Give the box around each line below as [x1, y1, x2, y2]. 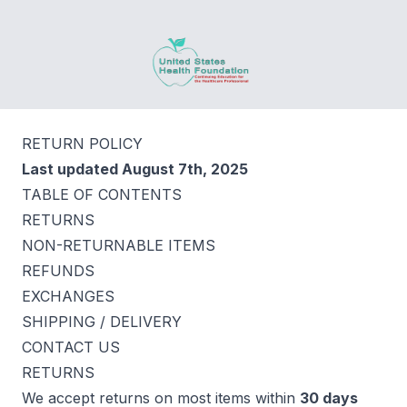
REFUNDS [22, 262, 94, 280]
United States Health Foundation [152, 37, 375, 55]
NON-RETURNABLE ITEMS [22, 236, 215, 254]
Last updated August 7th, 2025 [22, 160, 248, 178]
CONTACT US [22, 338, 120, 356]
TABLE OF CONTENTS [22, 185, 182, 203]
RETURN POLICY [22, 134, 143, 153]
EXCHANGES [22, 287, 114, 305]
